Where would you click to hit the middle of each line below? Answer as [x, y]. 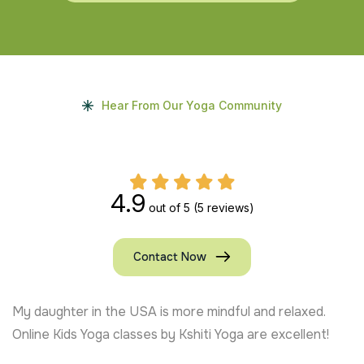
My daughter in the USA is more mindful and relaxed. [169, 311]
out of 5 [169, 207]
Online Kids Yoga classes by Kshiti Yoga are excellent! [171, 334]
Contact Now [170, 256]
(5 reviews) [223, 207]
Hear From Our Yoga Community [192, 105]
